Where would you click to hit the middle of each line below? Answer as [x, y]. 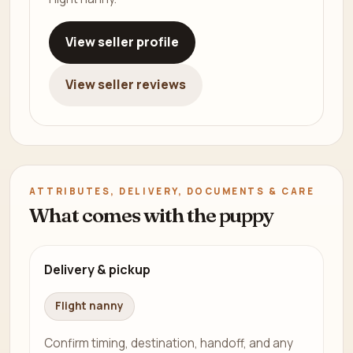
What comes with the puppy [152, 215]
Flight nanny [90, 306]
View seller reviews [125, 85]
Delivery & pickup [98, 269]
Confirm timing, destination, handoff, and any [169, 343]
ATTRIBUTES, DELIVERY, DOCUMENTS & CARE [172, 191]
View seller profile [122, 42]
